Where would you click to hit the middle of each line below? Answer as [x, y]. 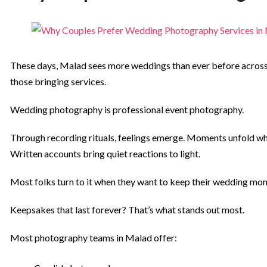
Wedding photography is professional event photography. [127, 110]
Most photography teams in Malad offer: [94, 238]
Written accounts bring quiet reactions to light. [105, 154]
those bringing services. [58, 82]
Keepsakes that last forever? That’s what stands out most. [127, 210]
